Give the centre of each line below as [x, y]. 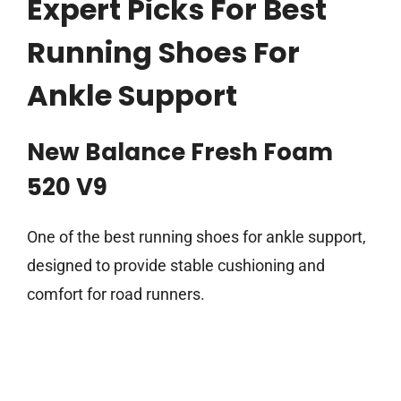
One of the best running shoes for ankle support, [196, 237]
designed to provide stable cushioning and [176, 266]
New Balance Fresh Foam [180, 153]
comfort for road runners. [116, 294]
